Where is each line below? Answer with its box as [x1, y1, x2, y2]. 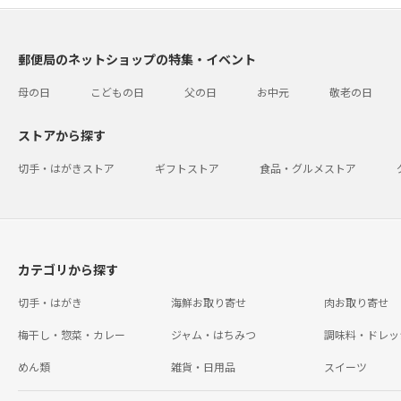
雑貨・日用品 [170, 358, 235, 374]
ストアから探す [18, 125, 106, 144]
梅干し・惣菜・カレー [18, 326, 125, 342]
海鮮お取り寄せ [170, 294, 246, 310]
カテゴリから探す [18, 260, 118, 278]
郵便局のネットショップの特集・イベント [18, 49, 256, 68]
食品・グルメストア [260, 159, 356, 175]
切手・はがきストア [18, 159, 115, 175]
